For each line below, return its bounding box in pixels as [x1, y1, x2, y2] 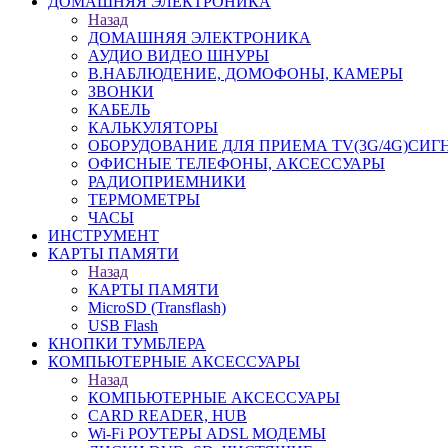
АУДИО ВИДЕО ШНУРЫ [88, 47, 269, 64]
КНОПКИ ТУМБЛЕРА [48, 335, 206, 352]
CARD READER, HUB [88, 407, 247, 424]
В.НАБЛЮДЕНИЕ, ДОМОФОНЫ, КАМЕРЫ [88, 65, 403, 82]
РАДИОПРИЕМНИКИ [88, 173, 246, 190]
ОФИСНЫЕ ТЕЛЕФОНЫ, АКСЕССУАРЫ [88, 155, 385, 172]
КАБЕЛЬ [88, 101, 150, 118]
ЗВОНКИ [88, 83, 154, 100]
